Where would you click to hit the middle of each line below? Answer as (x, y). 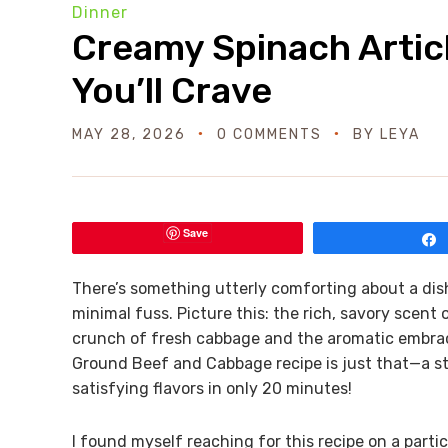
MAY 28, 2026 (129, 134)
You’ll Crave (172, 90)
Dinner (100, 12)
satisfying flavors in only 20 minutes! (212, 388)
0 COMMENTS (269, 134)
